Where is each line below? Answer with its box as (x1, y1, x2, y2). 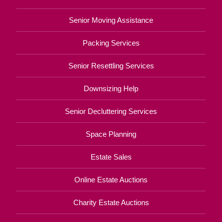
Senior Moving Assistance (69, 15, 153, 24)
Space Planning (86, 129, 136, 138)
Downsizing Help (84, 84, 138, 93)
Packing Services (82, 38, 140, 47)
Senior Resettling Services (68, 61, 154, 70)
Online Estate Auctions (74, 175, 148, 184)
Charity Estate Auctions (73, 198, 149, 207)
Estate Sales (90, 152, 132, 161)
